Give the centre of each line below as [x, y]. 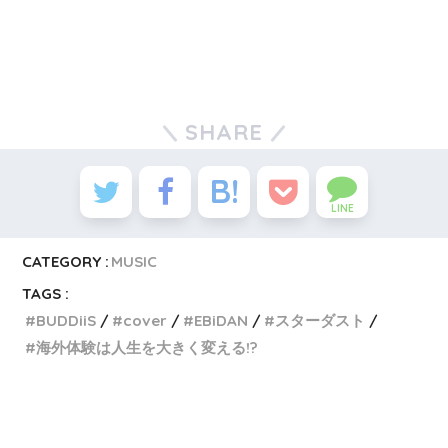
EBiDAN [221, 320]
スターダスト [320, 320]
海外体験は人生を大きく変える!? [147, 347]
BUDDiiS [66, 320]
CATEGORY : [66, 261]
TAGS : [46, 293]
